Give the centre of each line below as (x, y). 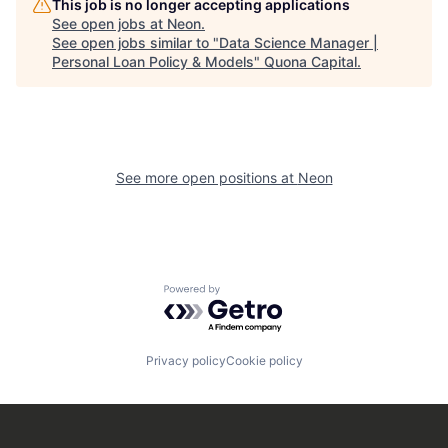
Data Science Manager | (298, 42)
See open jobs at (109, 23)
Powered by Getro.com (251, 293)
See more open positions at (206, 177)
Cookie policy (264, 361)
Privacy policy (185, 361)
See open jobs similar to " (135, 42)
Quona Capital (310, 61)
